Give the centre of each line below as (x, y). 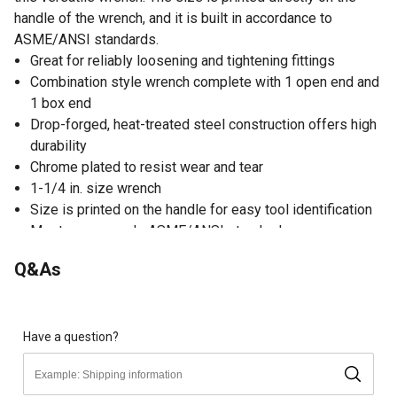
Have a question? (71, 336)
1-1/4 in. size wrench (96, 188)
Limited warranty (82, 252)
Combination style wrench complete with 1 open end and (205, 82)
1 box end (61, 103)
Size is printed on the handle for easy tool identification (201, 209)
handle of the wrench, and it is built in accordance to (173, 18)
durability (58, 145)
